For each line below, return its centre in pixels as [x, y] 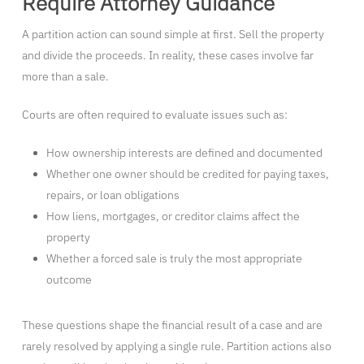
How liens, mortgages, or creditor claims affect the [173, 217]
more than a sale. [65, 77]
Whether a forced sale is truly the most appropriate [174, 259]
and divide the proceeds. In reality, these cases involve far [167, 56]
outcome [69, 280]
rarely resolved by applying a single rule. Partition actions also [176, 347]
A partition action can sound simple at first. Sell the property [173, 35]
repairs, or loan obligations [113, 195]
